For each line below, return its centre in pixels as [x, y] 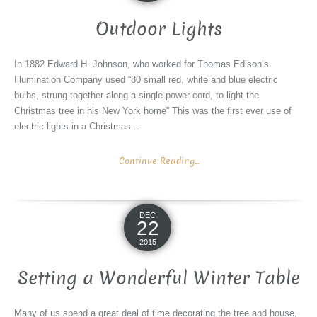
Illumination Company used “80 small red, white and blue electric [146, 80]
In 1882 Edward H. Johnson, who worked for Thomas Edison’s [142, 64]
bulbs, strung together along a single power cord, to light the [137, 96]
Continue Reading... [158, 161]
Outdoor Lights [158, 30]
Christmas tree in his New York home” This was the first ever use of [153, 111]
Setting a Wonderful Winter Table [158, 279]
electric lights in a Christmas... [77, 127]
